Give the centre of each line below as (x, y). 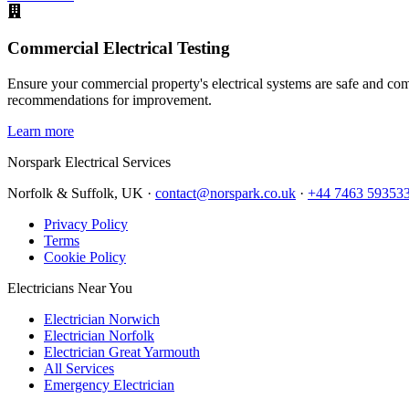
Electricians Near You (70, 288)
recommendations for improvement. (110, 100)
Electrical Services (118, 163)
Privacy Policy (86, 225)
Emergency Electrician (109, 385)
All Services (79, 369)
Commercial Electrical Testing (119, 48)
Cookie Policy (85, 257)
